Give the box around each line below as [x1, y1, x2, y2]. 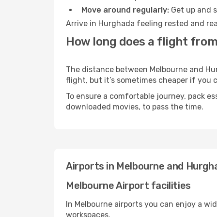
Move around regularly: [81, 5, 169, 15]
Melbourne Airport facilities [66, 180, 191, 191]
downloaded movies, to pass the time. [66, 102, 203, 111]
